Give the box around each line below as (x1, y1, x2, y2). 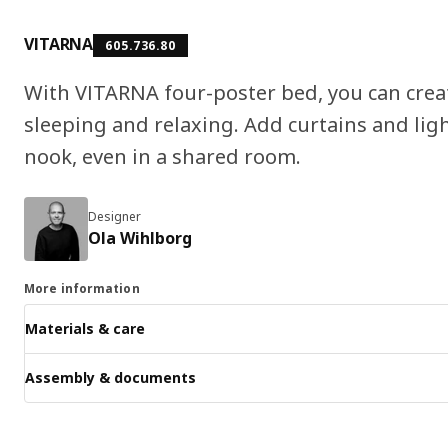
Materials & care (25, 319, 145, 339)
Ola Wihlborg (88, 226, 192, 249)
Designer (88, 207, 141, 225)
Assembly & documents (25, 368, 196, 388)
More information (24, 279, 140, 297)
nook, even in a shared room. (24, 142, 301, 170)
